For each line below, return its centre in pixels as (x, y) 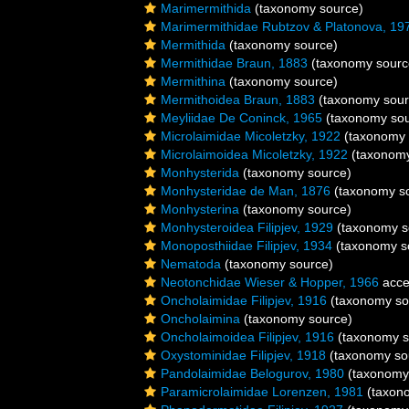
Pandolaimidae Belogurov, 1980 (252, 373)
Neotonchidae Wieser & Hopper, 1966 (270, 282)
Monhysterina (200, 209)
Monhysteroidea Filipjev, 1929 (247, 227)
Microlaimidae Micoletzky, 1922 (251, 136)
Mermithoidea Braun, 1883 (238, 100)
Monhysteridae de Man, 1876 (246, 191)
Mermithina (193, 81)
